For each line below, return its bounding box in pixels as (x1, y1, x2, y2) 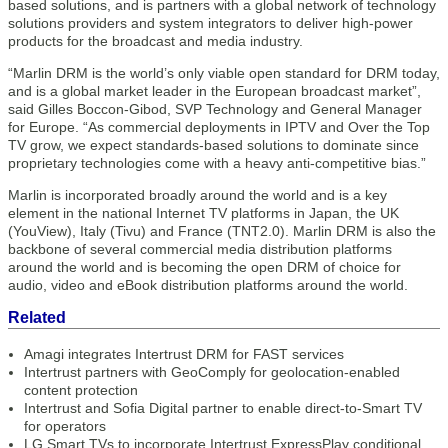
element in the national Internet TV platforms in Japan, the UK (8, 205, 399, 221)
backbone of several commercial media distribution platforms (8, 241, 392, 257)
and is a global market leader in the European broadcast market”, (8, 83, 421, 99)
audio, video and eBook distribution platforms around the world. (8, 277, 408, 293)
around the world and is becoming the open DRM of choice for (8, 259, 401, 275)
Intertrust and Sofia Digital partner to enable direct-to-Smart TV (24, 400, 422, 416)
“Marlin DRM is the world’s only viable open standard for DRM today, (8, 65, 440, 81)
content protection (24, 382, 138, 398)
